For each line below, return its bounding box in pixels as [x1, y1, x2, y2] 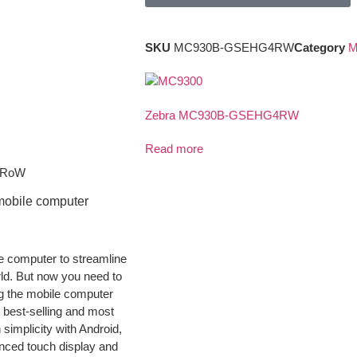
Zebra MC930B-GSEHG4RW [145, 108, 299, 122]
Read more [145, 142, 203, 156]
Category [294, 41, 345, 55]
